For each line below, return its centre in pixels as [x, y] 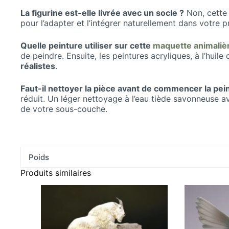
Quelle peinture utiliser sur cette [87, 45]
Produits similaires [56, 173]
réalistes [38, 66]
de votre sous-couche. [64, 109]
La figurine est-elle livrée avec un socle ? [102, 13]
